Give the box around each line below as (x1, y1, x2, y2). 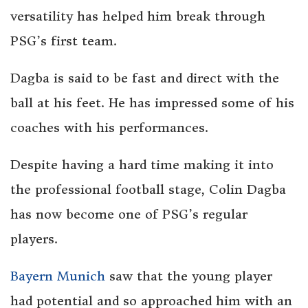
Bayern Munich (10, 268, 105, 285)
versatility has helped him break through (10, 8, 265, 25)
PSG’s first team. (10, 33, 117, 49)
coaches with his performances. (10, 120, 208, 136)
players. (10, 231, 58, 247)
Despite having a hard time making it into (10, 157, 274, 173)
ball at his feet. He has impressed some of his (10, 95, 294, 111)
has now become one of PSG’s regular (10, 206, 247, 223)
